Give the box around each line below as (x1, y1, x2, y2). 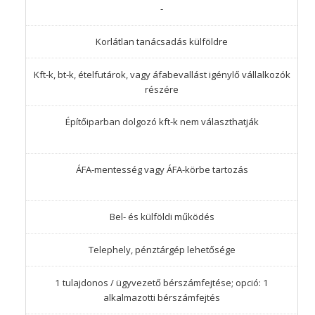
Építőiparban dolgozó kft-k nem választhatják (65, 115, 259, 129)
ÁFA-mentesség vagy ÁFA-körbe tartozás (75, 162, 248, 176)
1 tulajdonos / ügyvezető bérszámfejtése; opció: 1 (55, 276, 269, 289)
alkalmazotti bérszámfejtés (103, 290, 220, 304)
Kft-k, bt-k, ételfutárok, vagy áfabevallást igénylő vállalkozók (33, 67, 290, 81)
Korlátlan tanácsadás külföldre (96, 35, 228, 49)
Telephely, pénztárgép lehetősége (88, 243, 236, 257)
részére (145, 82, 179, 96)
